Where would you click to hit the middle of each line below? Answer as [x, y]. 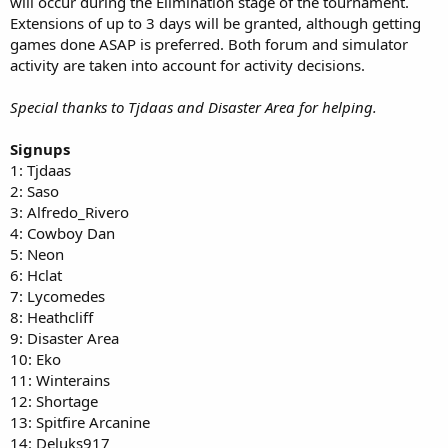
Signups [40, 149]
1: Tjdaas [40, 170]
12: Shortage [54, 401]
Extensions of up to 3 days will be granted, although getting [215, 23]
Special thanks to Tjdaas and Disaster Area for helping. [193, 107]
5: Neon [37, 254]
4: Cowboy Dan [62, 233]
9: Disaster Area [64, 338]
